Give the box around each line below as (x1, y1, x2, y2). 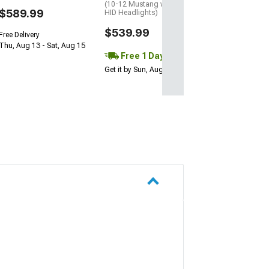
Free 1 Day (119, 51, 164, 61)
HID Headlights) (104, 8, 158, 17)
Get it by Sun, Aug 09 (104, 65, 174, 74)
